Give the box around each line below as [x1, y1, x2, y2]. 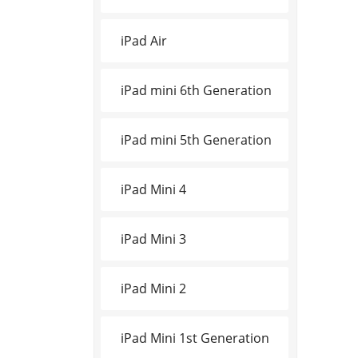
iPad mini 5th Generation [121, 130, 272, 149]
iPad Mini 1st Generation [121, 328, 269, 347]
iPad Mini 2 [121, 279, 186, 297]
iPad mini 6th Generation [121, 81, 272, 99]
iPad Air [121, 31, 167, 50]
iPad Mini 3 [121, 229, 186, 248]
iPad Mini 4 [121, 180, 186, 198]
